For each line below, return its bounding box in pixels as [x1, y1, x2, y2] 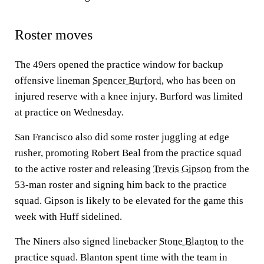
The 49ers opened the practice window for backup [15, 59, 223, 70]
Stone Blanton [159, 236, 218, 247]
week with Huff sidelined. [15, 211, 122, 222]
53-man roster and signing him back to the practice [15, 179, 227, 190]
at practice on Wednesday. [15, 107, 124, 118]
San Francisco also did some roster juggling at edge [15, 131, 229, 143]
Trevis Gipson [153, 163, 212, 174]
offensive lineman [15, 75, 93, 86]
